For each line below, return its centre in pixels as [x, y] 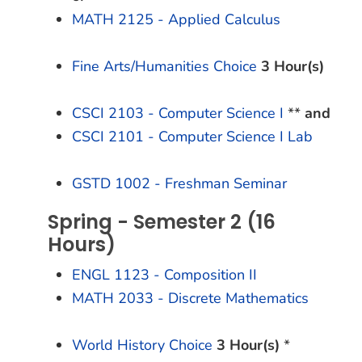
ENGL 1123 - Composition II [164, 275]
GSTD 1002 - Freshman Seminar [179, 183]
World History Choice [142, 345]
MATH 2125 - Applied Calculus [176, 19]
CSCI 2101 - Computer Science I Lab [192, 137]
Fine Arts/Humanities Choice [164, 66]
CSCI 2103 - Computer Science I [178, 113]
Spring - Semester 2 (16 [162, 222]
